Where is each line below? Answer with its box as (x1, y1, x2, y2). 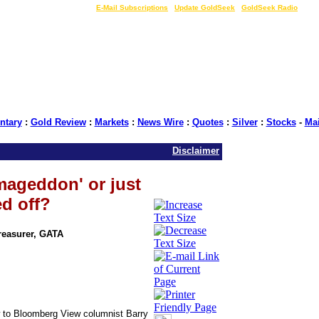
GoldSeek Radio (241, 4, 298, 11)
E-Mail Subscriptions (96, 4, 168, 11)
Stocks (266, 117, 296, 127)
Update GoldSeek (174, 4, 235, 11)
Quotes (192, 117, 224, 127)
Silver (231, 117, 258, 127)
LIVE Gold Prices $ (21, 4, 90, 11)
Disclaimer (172, 145, 219, 156)
